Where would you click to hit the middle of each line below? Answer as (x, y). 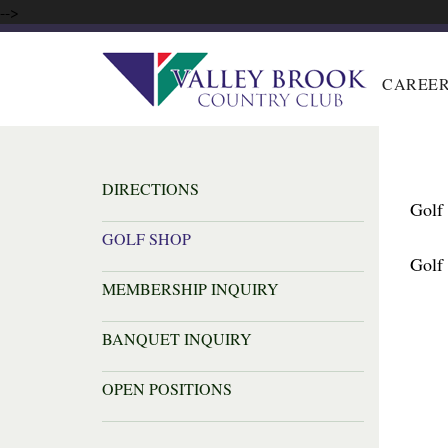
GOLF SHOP (146, 238)
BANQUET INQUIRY (177, 338)
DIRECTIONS (150, 188)
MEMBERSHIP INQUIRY (190, 288)
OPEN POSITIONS (167, 388)
